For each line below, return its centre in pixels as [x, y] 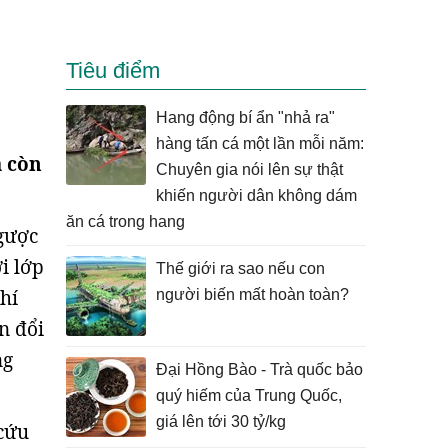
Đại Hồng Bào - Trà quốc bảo [259, 369]
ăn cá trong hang [125, 221]
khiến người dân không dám [256, 195]
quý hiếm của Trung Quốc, [249, 395]
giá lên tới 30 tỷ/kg [221, 421]
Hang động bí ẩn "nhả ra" [245, 117]
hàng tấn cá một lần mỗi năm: [260, 143]
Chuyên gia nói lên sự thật [249, 169]
